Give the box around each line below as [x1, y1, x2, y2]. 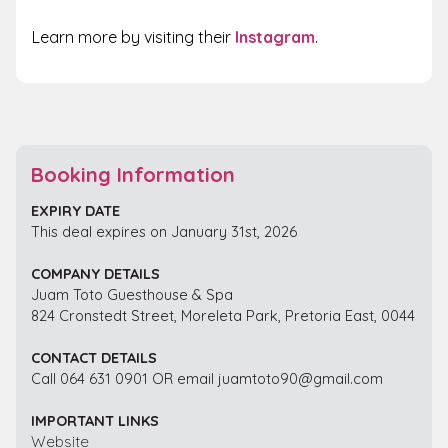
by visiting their [121, 27, 235, 48]
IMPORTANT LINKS [31, 410, 159, 430]
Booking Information [31, 161, 235, 187]
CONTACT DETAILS [31, 347, 157, 367]
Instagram [235, 27, 315, 48]
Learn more [32, 27, 121, 48]
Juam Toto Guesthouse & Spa [31, 284, 233, 304]
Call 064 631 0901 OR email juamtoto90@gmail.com [31, 368, 383, 388]
